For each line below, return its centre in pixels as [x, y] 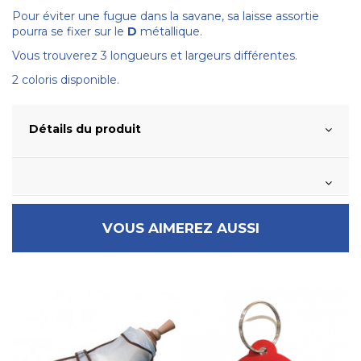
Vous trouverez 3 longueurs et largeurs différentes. [155, 55]
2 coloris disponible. [66, 80]
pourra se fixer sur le [70, 31]
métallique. [170, 31]
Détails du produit [85, 129]
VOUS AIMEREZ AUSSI [180, 228]
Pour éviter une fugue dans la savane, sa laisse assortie [166, 16]
